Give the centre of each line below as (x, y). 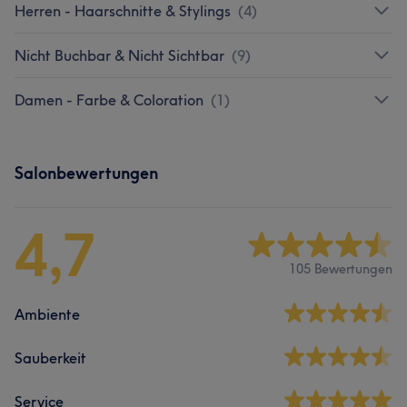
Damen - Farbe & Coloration (109, 99)
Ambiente (47, 314)
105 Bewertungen (341, 269)
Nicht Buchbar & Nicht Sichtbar (119, 55)
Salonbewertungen (86, 173)
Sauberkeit (50, 357)
